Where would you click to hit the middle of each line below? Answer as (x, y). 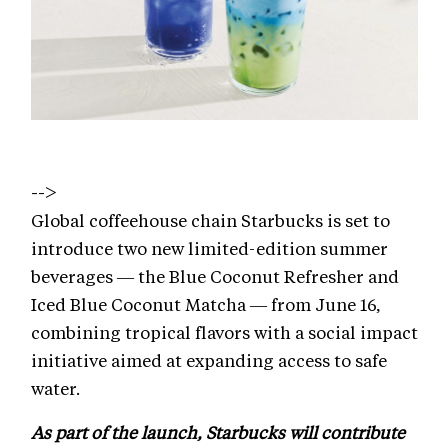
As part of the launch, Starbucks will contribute (218, 431)
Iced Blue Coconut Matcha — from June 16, (206, 303)
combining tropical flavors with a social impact (224, 331)
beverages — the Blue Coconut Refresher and (215, 275)
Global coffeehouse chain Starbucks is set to (210, 219)
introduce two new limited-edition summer (209, 247)
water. (55, 387)
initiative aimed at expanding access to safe (209, 359)
